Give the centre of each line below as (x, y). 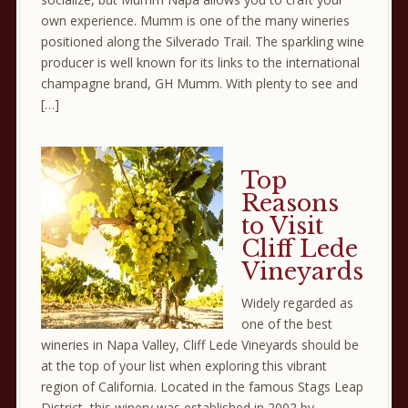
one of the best (286, 323)
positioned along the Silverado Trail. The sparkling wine (202, 41)
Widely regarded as (297, 302)
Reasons (290, 203)
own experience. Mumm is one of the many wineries (195, 20)
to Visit (282, 226)
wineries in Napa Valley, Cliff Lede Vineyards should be (199, 344)
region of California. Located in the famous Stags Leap (202, 386)
